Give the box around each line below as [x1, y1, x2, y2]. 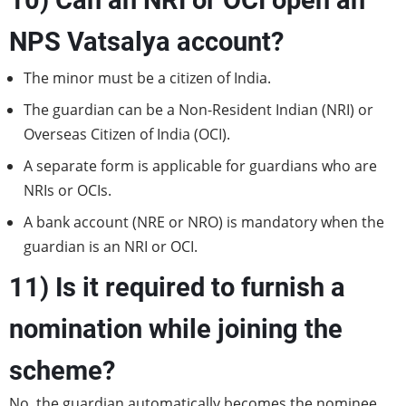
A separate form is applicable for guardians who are [24, 156, 377, 176]
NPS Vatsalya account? [9, 26, 284, 57]
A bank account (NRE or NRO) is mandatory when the [24, 212, 384, 232]
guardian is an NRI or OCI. [24, 237, 198, 256]
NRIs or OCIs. [24, 180, 115, 200]
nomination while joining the [9, 314, 343, 344]
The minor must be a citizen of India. [24, 68, 271, 88]
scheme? [9, 355, 115, 386]
